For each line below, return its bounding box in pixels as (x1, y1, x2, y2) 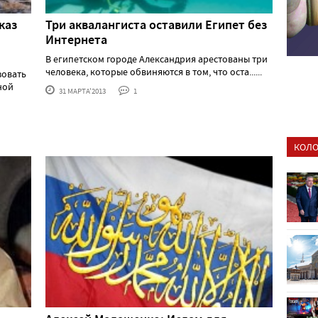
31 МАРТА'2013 (57, 86, 106, 97)
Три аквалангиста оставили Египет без (45, 16, 267, 34)
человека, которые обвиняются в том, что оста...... (45, 65, 262, 79)
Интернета (45, 31, 107, 49)
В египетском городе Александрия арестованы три (45, 53, 268, 66)
